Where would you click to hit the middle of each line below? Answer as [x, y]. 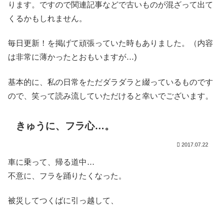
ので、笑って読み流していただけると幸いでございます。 [110, 96]
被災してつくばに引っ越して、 [63, 201]
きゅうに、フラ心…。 [65, 126]
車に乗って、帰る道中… [51, 162]
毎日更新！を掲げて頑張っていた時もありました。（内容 [110, 43]
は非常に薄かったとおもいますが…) [72, 57]
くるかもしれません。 [47, 18]
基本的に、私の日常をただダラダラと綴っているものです [110, 82]
